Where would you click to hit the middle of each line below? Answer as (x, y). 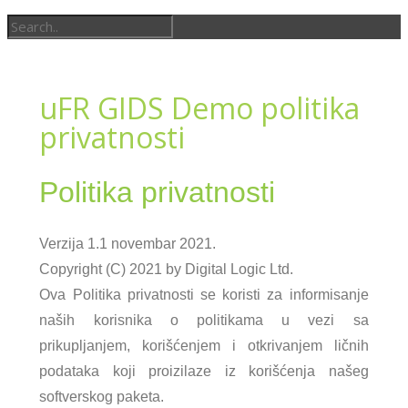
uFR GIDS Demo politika (200, 108)
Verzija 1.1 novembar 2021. (128, 243)
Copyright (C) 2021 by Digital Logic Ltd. (167, 269)
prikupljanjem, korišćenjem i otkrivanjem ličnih (204, 345)
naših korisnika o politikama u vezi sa (204, 320)
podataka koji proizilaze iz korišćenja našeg (204, 371)
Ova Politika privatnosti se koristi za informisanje (204, 294)
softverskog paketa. (102, 396)
